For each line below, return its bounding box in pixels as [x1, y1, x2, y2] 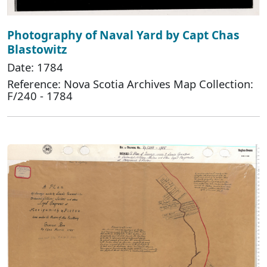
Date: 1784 [7, 60, 63, 75]
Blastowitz [7, 41, 67, 58]
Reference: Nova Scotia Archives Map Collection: [7, 76, 253, 92]
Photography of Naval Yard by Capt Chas [7, 27, 240, 44]
